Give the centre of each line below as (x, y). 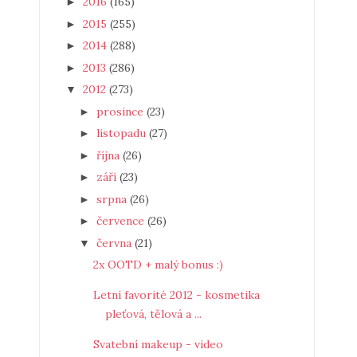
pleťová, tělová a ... (153, 314)
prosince (121, 111)
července (122, 221)
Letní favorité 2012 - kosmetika (176, 295)
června (115, 243)
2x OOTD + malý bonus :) (158, 265)
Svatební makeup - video (158, 344)
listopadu (122, 133)
